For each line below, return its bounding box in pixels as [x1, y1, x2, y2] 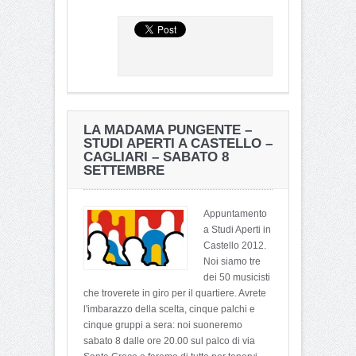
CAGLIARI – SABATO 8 [83, 149, 229, 164]
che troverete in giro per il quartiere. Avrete [83, 287, 266, 299]
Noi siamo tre [203, 255, 261, 267]
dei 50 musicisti [203, 271, 270, 283]
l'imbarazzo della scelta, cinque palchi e [83, 303, 255, 315]
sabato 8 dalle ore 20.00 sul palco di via [83, 335, 255, 346]
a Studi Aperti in [203, 223, 271, 235]
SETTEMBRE [83, 162, 164, 178]
